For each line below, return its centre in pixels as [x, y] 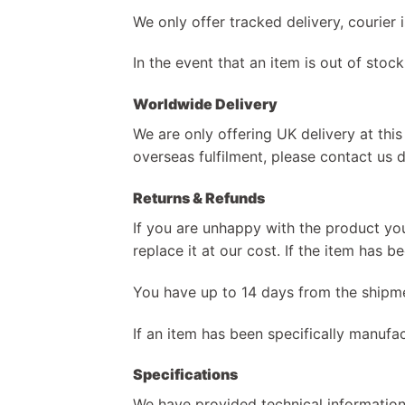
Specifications [185, 375]
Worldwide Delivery [205, 104]
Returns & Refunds [199, 198]
